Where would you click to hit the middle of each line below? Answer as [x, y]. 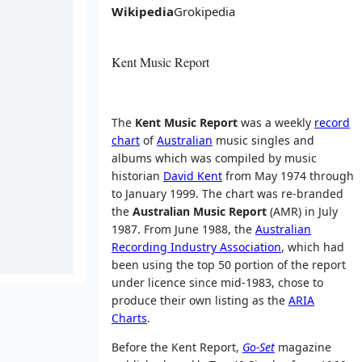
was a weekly [276, 122]
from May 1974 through [288, 175]
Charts [129, 318]
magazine [303, 347]
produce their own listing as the [200, 300]
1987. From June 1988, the [183, 229]
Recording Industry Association [196, 246]
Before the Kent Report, [177, 347]
